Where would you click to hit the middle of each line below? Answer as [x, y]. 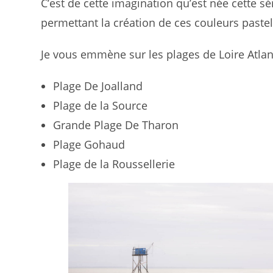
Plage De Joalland [98, 86]
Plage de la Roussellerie [114, 164]
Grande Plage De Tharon [116, 125]
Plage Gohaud [89, 144]
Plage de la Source [101, 105]
